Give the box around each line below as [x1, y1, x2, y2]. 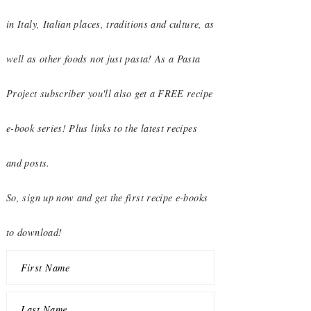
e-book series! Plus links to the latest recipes [6, 121, 197, 135]
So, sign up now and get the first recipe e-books [6, 191, 208, 204]
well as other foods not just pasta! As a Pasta [6, 52, 201, 65]
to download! [6, 226, 62, 239]
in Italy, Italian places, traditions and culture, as [6, 17, 215, 31]
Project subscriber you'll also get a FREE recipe [6, 87, 213, 100]
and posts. [6, 156, 50, 169]
